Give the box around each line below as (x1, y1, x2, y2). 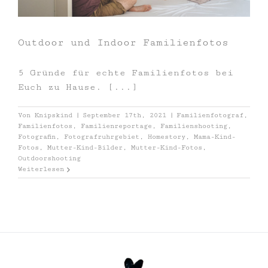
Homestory (148, 133, 185, 141)
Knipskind (35, 111, 72, 120)
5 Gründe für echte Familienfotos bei (18, 68, 233, 78)
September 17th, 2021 (83, 111, 166, 120)
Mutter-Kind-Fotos (131, 144, 202, 152)
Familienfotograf (176, 111, 243, 120)
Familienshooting (160, 122, 227, 130)
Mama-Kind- (194, 133, 236, 141)
